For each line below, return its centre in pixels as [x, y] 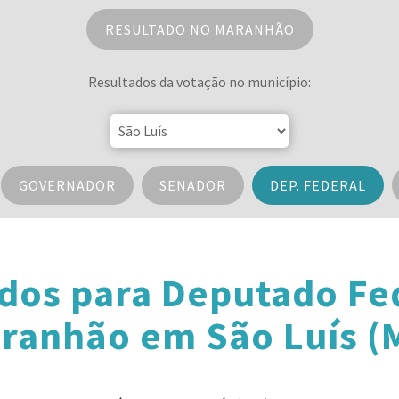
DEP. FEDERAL [318, 185]
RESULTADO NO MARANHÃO [199, 29]
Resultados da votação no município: [199, 82]
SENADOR [192, 185]
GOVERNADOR [67, 185]
